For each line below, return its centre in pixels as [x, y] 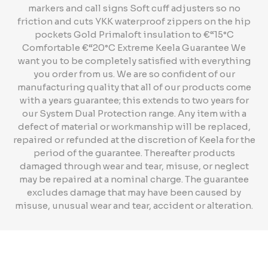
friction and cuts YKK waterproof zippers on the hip [134, 21]
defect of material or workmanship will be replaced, [134, 127]
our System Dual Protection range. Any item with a [134, 113]
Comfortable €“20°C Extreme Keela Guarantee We [134, 48]
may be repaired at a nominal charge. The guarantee [134, 179]
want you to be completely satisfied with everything [134, 61]
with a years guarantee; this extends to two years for [134, 100]
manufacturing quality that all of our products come [134, 87]
